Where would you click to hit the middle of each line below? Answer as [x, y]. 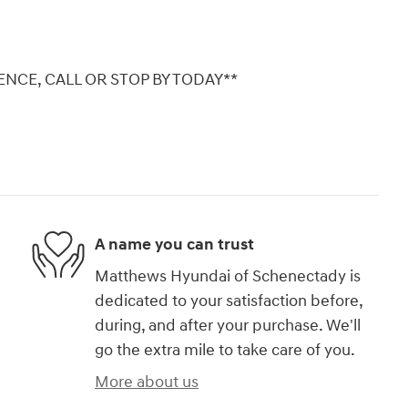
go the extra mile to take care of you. [225, 351]
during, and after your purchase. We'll [228, 326]
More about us [147, 382]
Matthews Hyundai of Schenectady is [228, 277]
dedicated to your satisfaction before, [229, 301]
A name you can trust [174, 244]
